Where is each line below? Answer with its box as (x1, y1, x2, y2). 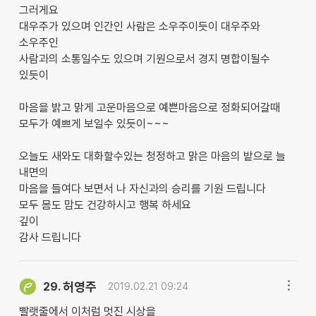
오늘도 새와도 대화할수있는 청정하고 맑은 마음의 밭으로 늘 (18, 149, 286, 163)
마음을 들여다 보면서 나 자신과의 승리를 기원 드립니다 (18, 181, 266, 195)
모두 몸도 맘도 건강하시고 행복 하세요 (18, 197, 191, 212)
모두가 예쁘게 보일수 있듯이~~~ (18, 116, 169, 130)
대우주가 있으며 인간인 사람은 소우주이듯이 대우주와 (18, 19, 260, 33)
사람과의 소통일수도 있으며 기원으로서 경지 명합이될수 (18, 51, 270, 66)
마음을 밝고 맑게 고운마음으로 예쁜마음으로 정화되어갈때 (18, 100, 280, 114)
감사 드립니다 (18, 230, 81, 244)
